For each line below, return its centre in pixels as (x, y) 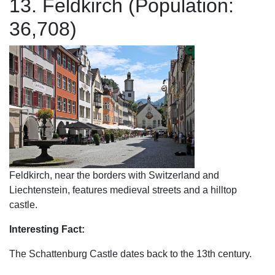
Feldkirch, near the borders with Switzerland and (114, 175)
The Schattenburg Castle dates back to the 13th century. (130, 254)
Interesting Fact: (47, 229)
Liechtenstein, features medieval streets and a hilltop (123, 190)
